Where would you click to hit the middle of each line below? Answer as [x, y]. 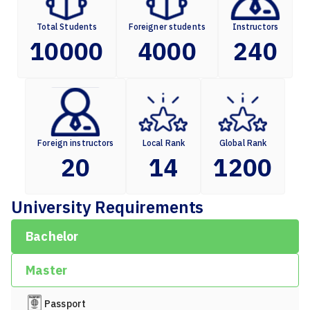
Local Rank [163, 143]
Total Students [67, 27]
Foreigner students [167, 27]
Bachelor [52, 236]
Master [47, 270]
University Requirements [108, 207]
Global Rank [243, 143]
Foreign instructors [76, 143]
